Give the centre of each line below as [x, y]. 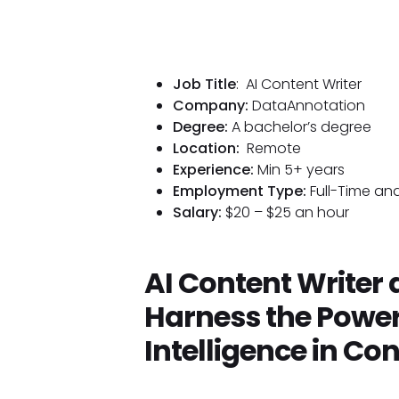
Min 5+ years [301, 169]
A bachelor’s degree [301, 126]
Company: [210, 105]
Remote [272, 148]
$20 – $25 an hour [287, 212]
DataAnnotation [306, 105]
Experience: [215, 169]
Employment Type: [241, 191]
